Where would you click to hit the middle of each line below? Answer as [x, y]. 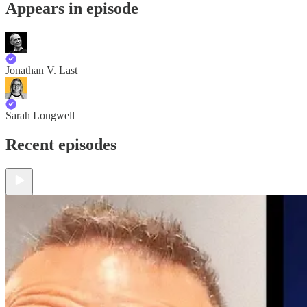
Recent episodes [61, 144]
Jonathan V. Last [41, 70]
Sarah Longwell [40, 115]
